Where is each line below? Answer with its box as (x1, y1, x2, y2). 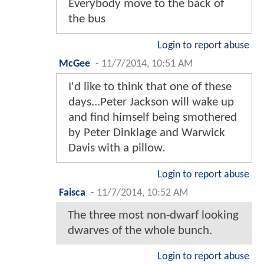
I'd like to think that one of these (68, 80, 232, 93)
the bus (68, 12, 105, 25)
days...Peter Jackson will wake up (68, 95, 234, 108)
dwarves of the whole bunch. (68, 224, 212, 237)
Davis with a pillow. (68, 141, 165, 154)
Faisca (59, 187, 85, 198)
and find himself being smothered (68, 111, 237, 124)
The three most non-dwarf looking (68, 209, 239, 222)
